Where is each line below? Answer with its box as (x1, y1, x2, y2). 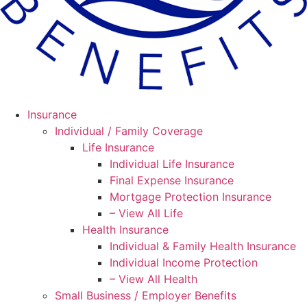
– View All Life (110, 206, 183, 221)
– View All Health (110, 272, 197, 286)
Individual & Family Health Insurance (110, 239, 296, 254)
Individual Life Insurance (110, 157, 234, 171)
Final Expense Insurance (110, 173, 234, 188)
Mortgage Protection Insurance (110, 190, 271, 204)
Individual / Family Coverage (55, 124, 203, 138)
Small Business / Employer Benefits (55, 288, 236, 303)
